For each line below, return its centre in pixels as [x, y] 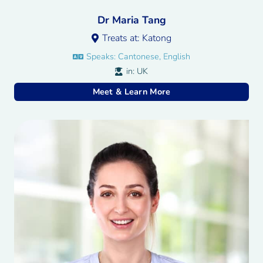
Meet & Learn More [131, 92]
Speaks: [102, 57]
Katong [157, 38]
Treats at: [122, 38]
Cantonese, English [154, 57]
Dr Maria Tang [131, 20]
